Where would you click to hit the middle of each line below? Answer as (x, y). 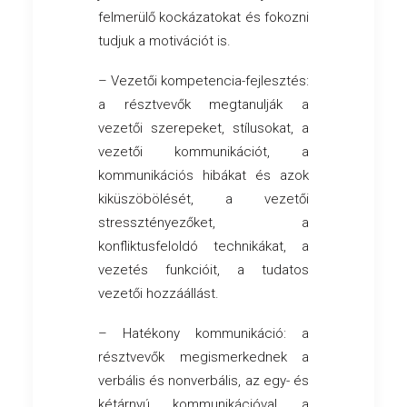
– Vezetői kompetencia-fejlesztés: (203, 81)
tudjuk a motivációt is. (164, 41)
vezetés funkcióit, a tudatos (203, 270)
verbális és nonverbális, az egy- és (203, 381)
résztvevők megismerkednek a (203, 357)
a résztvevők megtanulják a (203, 105)
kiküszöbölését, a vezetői (203, 199)
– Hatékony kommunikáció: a (203, 334)
